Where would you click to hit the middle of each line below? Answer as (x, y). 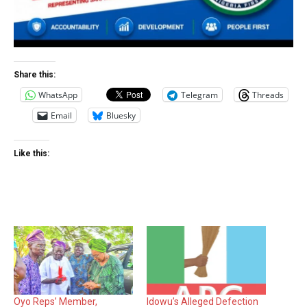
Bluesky (121, 115)
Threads (268, 95)
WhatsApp (58, 95)
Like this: (32, 154)
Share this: (35, 75)
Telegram (199, 95)
